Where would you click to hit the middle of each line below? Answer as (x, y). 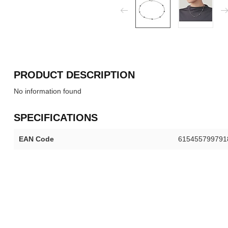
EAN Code (36, 139)
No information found (48, 91)
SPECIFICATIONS (56, 118)
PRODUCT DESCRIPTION (74, 75)
